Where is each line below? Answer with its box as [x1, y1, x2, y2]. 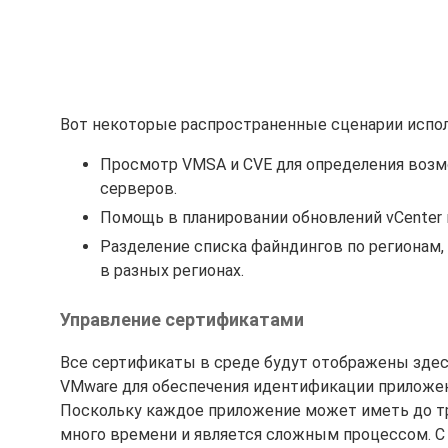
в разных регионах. [100, 260, 244, 280]
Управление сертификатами [60, 308, 304, 330]
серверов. [100, 178, 177, 198]
